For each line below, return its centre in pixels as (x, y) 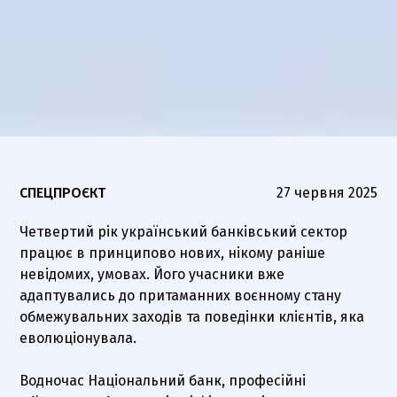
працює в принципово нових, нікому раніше (173, 253)
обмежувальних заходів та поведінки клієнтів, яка (192, 316)
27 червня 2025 (327, 192)
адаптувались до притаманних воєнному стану (181, 295)
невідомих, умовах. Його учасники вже (152, 274)
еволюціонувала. (78, 338)
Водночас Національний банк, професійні (163, 380)
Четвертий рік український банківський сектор (184, 231)
